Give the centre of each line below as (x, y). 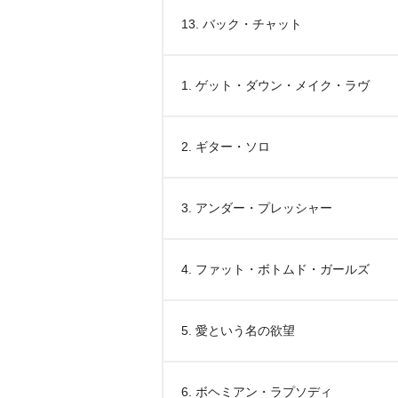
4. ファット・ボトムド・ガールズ (275, 269)
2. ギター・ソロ (226, 147)
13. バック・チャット (242, 24)
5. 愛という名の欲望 (238, 330)
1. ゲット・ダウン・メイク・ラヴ (275, 85)
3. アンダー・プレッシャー (257, 208)
